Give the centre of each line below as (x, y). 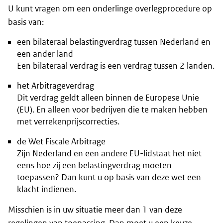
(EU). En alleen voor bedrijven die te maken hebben (112, 110)
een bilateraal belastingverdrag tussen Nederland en (114, 42)
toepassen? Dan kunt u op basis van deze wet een (109, 177)
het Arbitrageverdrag (56, 86)
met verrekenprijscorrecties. (68, 122)
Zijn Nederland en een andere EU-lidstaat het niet (109, 154)
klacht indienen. (47, 189)
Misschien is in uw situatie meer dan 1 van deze (95, 210)
